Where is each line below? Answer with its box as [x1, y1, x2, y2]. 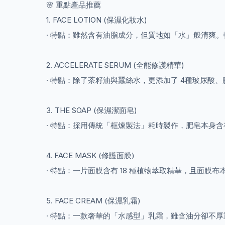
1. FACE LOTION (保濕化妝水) [46, 15, 149, 25]
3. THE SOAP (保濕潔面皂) [46, 105, 137, 115]
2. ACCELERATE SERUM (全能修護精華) [46, 60, 186, 70]
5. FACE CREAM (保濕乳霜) [46, 195, 141, 205]
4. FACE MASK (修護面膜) [46, 150, 135, 160]
